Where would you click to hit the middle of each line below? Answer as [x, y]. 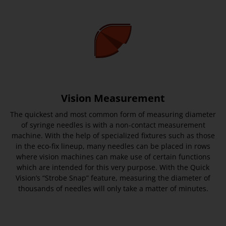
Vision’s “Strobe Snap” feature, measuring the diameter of [113, 178]
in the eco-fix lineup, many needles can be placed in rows [113, 146]
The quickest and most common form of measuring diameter [113, 114]
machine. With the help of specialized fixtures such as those [113, 135]
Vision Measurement [113, 98]
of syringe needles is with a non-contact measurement [113, 125]
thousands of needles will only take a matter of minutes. [113, 188]
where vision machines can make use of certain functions [113, 156]
